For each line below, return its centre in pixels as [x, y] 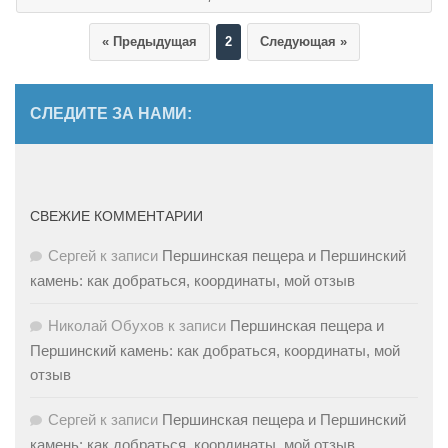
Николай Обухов [106, 325]
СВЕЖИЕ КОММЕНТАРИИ [116, 215]
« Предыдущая [149, 41]
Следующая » [303, 41]
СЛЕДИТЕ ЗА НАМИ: [111, 113]
